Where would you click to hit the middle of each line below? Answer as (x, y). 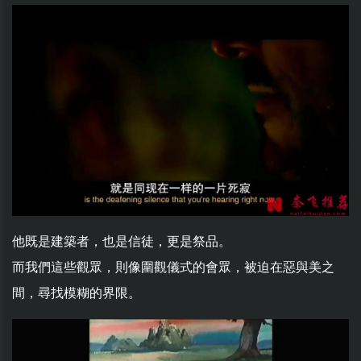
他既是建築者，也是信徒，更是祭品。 (122, 241)
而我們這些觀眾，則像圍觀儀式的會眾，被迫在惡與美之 (173, 267)
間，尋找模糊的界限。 (77, 293)
